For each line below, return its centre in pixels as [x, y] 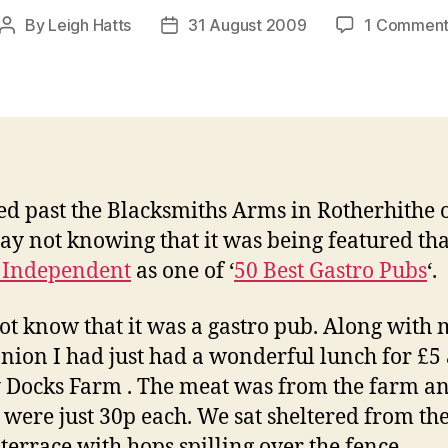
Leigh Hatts [90, 24]
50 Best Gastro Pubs [330, 271]
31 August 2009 [247, 24]
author [29, 50]
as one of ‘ [182, 271]
